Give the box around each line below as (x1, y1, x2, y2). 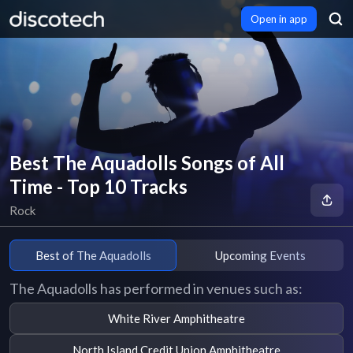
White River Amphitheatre (108, 310, 245, 325)
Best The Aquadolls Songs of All (9, 151, 284, 174)
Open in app (251, 13, 307, 25)
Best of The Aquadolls (35, 247, 151, 262)
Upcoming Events (214, 247, 306, 262)
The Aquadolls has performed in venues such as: (9, 280, 303, 297)
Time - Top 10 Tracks (9, 175, 188, 198)
